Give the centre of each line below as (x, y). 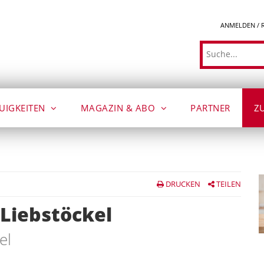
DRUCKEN (182, 184)
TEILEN (228, 184)
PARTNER (210, 108)
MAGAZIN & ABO (119, 108)
